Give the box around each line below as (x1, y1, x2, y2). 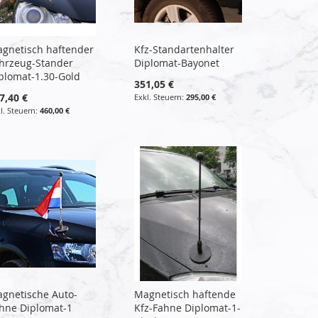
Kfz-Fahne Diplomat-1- (134, 300, 241, 314)
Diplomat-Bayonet (134, 55, 220, 70)
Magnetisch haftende (134, 287, 236, 301)
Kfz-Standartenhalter (134, 42, 235, 56)
